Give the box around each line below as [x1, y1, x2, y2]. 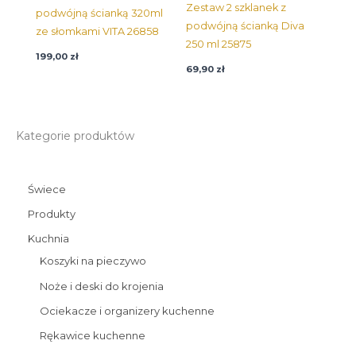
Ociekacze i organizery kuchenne [40, 304, 215, 317]
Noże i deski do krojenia [40, 279, 164, 292]
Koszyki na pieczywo [40, 254, 146, 268]
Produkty [28, 207, 75, 221]
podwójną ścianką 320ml [36, 6, 163, 19]
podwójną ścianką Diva [186, 19, 304, 32]
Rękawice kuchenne [40, 329, 145, 342]
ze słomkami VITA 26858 [36, 25, 159, 37]
